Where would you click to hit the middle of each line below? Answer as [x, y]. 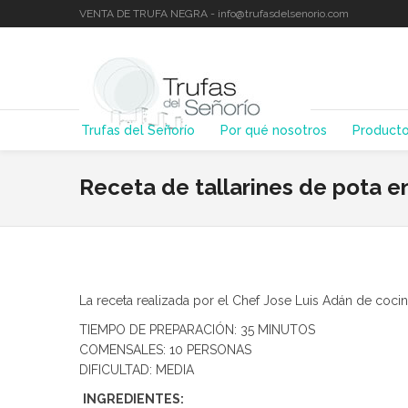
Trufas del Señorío [138, 130]
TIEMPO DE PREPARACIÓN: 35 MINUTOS [197, 330]
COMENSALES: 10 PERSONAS [165, 350]
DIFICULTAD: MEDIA [137, 370]
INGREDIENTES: [133, 399]
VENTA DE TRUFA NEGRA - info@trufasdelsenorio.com [214, 14]
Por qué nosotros [274, 130]
